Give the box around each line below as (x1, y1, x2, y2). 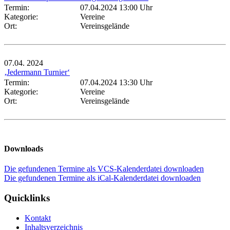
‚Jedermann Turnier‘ (4, 67, 70, 76)
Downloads (4, 144, 43, 154)
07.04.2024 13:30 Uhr (80, 78, 152, 87)
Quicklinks (4, 193, 50, 204)
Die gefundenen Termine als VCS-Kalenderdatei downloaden (4, 164, 204, 174)
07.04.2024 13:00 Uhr (80, 3, 152, 12)
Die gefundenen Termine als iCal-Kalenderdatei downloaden (4, 174, 201, 183)
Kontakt (25, 213, 51, 222)
